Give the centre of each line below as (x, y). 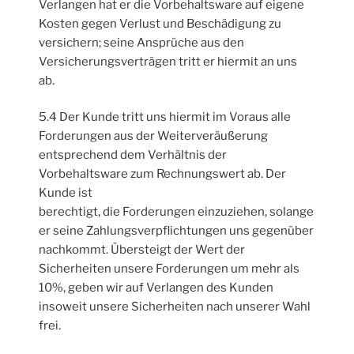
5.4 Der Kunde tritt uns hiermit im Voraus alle (165, 117)
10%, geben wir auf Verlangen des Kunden (156, 288)
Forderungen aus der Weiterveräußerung (154, 136)
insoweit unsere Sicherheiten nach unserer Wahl (175, 307)
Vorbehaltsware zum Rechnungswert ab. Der (163, 174)
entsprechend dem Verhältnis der (133, 155)
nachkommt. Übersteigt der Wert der (142, 250)
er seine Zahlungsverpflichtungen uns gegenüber (177, 231)
